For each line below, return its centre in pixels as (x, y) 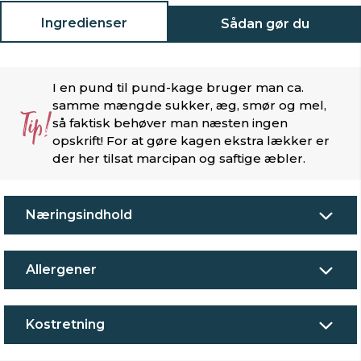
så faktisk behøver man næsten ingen (170, 123)
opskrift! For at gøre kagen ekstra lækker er (191, 141)
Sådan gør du (265, 24)
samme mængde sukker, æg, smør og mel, (189, 105)
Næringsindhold (79, 215)
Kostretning (65, 324)
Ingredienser (84, 23)
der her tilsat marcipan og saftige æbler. (179, 158)
